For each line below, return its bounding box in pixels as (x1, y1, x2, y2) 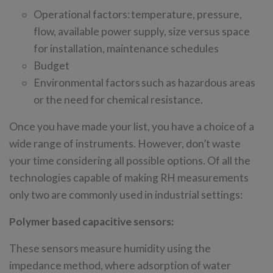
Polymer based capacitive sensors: (9, 214, 175, 228)
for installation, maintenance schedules (34, 41, 219, 55)
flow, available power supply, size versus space (34, 24, 250, 38)
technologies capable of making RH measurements (9, 171, 249, 184)
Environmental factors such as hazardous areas (34, 76, 255, 89)
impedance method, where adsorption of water (9, 258, 231, 272)
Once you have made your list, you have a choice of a (9, 119, 254, 133)
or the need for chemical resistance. (34, 93, 203, 106)
